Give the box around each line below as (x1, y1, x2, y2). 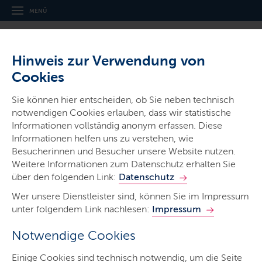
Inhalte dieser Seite (23, 137, 106, 149)
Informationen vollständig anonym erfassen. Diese (12, 120, 222, 131)
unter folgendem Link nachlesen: (12, 204, 152, 215)
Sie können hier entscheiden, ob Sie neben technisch (12, 94, 234, 105)
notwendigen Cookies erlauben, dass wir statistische (12, 107, 231, 118)
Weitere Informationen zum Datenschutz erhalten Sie (12, 158, 236, 170)
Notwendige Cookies (12, 227, 136, 243)
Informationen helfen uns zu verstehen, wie (12, 133, 194, 144)
